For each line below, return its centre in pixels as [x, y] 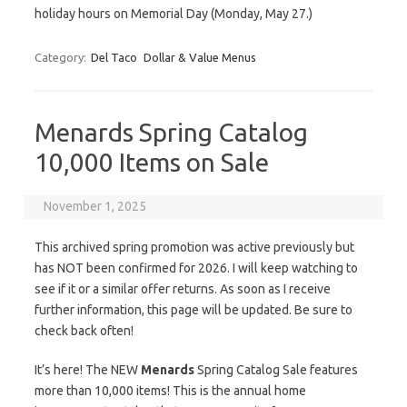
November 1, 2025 [95, 206]
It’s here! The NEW [88, 370]
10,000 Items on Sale [152, 162]
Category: [62, 57]
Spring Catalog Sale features [276, 370]
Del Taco [114, 57]
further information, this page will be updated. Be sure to [194, 310]
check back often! [84, 331]
